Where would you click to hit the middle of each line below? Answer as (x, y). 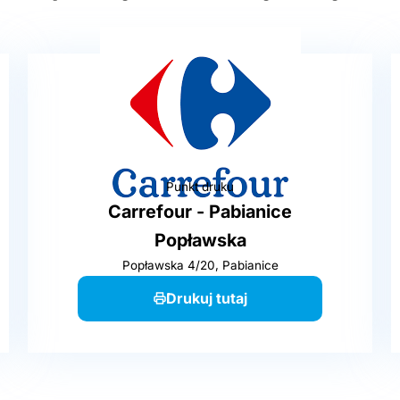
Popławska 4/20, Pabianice (200, 266)
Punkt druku (200, 187)
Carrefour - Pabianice (200, 212)
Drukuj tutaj (206, 298)
